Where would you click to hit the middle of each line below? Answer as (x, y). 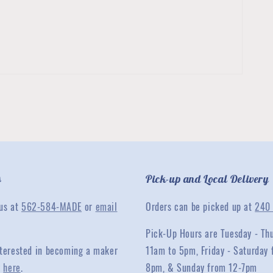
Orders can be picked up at (200, 207)
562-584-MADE (51, 207)
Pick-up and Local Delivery (207, 179)
